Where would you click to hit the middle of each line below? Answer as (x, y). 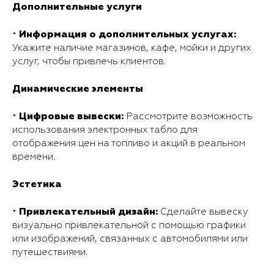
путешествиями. (50, 252)
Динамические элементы (78, 88)
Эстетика (37, 184)
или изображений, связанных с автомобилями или (130, 239)
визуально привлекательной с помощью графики (129, 225)
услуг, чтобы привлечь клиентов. (89, 61)
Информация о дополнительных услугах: (128, 34)
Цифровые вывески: (71, 116)
